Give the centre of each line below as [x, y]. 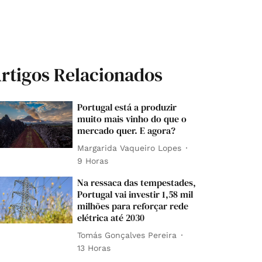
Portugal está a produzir [127, 107]
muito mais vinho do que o [132, 119]
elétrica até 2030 [111, 218]
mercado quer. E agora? [127, 130]
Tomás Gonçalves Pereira [127, 235]
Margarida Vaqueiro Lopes [130, 148]
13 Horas [94, 248]
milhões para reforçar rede [133, 206]
